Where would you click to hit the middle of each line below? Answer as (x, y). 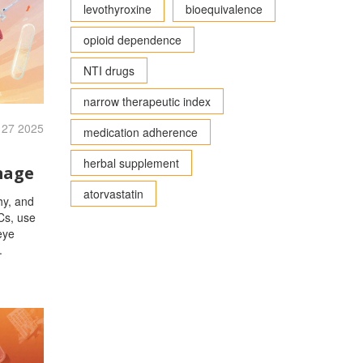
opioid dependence (132, 40)
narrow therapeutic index (147, 101)
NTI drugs (109, 70)
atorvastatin (113, 194)
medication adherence (140, 132)
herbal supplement (131, 163)
